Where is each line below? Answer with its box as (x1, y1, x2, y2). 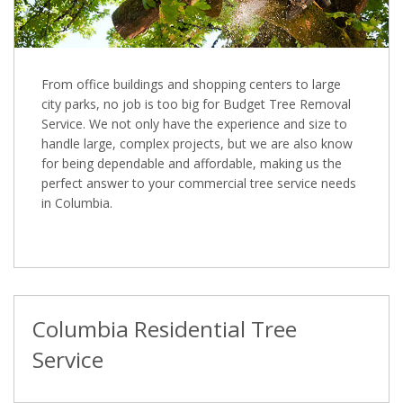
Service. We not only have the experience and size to (41, 114, 347, 132)
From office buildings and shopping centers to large (41, 75, 341, 93)
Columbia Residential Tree (31, 313, 297, 344)
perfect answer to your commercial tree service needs (41, 174, 356, 192)
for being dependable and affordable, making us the (41, 154, 342, 172)
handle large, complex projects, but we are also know (41, 134, 353, 152)
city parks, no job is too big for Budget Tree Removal (41, 94, 351, 112)
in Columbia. (41, 193, 112, 211)
